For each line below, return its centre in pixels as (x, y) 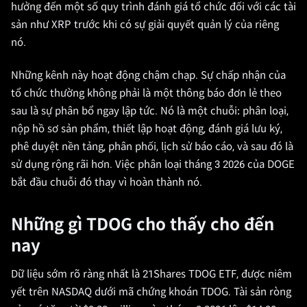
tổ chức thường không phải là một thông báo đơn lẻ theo (146, 93)
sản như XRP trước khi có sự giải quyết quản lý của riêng (145, 25)
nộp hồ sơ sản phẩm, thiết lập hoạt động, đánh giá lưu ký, (147, 129)
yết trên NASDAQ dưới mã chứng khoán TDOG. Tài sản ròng (151, 292)
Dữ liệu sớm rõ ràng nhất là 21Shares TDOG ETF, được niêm (151, 274)
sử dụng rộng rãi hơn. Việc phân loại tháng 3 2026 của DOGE (153, 164)
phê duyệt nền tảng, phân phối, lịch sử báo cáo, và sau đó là (152, 147)
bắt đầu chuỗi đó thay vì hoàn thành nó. (107, 182)
